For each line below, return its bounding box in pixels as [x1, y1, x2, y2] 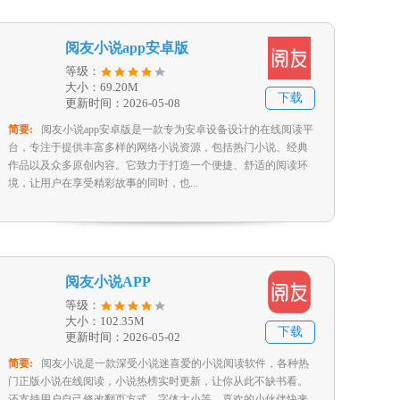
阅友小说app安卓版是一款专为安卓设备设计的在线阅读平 [41, 123, 313, 136]
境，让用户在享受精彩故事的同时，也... [8, 177, 198, 189]
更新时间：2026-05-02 [65, 330, 180, 344]
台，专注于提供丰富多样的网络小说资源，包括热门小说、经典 [8, 141, 308, 154]
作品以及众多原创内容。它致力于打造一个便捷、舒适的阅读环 [8, 159, 308, 171]
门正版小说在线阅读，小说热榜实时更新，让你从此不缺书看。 [8, 375, 308, 387]
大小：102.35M [65, 314, 145, 328]
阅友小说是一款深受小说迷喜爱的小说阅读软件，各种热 [41, 357, 309, 370]
